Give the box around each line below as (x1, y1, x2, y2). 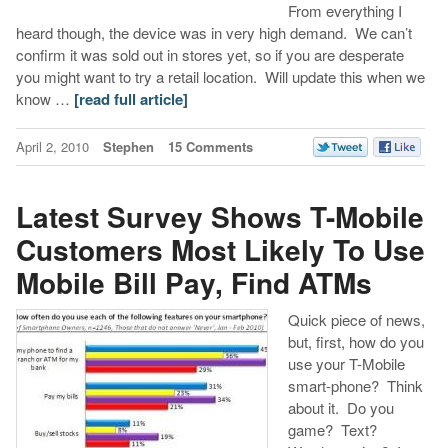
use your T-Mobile (287, 353, 405, 375)
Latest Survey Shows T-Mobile (15, 195, 424, 237)
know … (15, 88, 74, 110)
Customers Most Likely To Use (15, 228, 425, 270)
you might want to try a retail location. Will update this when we (15, 66, 425, 88)
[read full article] (73, 88, 188, 111)
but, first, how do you (287, 331, 424, 353)
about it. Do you (287, 397, 394, 419)
